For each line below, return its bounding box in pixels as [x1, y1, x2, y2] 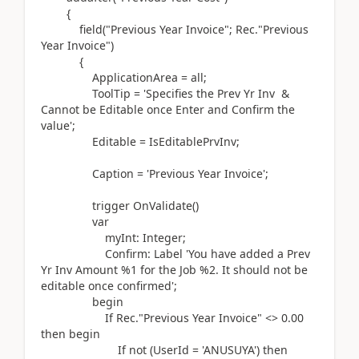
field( [79, 22, 106, 37]
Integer [143, 230, 183, 245]
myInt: [41, 230, 143, 245]
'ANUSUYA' [202, 342, 256, 357]
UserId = [153, 342, 202, 357]
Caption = [41, 166, 147, 181]
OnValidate [130, 198, 192, 213]
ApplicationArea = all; [41, 70, 207, 85]
